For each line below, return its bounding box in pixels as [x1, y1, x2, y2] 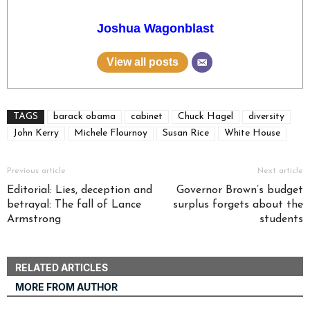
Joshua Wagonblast [96, 21, 214, 35]
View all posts [106, 55, 179, 68]
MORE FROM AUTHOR [15, 281, 118, 293]
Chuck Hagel [178, 111, 233, 122]
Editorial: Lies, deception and [7, 185, 152, 196]
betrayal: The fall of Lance [7, 199, 141, 210]
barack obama [53, 111, 116, 122]
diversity [248, 111, 284, 122]
